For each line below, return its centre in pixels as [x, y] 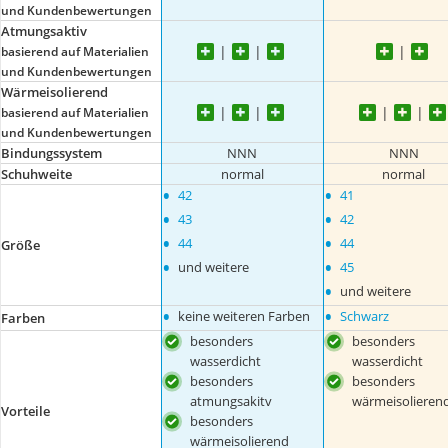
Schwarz [364, 316]
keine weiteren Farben [244, 316]
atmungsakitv [231, 401]
